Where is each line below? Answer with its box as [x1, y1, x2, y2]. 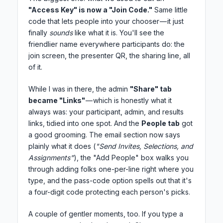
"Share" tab [130, 85, 172, 94]
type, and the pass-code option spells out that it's [28, 176, 192, 185]
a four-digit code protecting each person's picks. [28, 188, 190, 197]
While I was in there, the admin [28, 85, 130, 94]
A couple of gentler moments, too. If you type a [28, 210, 183, 219]
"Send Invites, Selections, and [96, 142, 193, 151]
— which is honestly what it [85, 96, 172, 105]
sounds [49, 28, 73, 37]
